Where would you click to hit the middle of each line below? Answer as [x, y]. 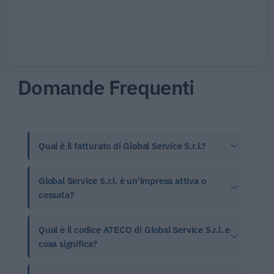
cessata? [56, 195]
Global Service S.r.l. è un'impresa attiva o [122, 181]
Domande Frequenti [106, 87]
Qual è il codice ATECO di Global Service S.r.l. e [135, 230]
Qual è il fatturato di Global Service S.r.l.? [122, 146]
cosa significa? [68, 244]
